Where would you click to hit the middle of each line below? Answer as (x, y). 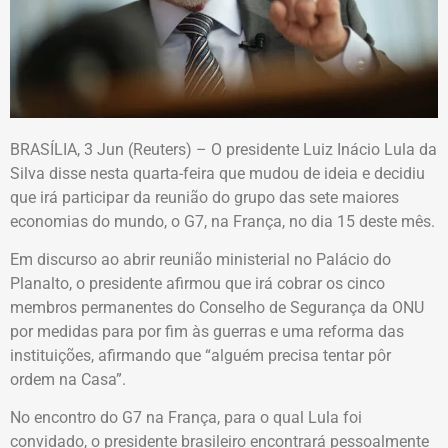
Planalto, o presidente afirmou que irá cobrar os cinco (197, 284)
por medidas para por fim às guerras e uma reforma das (207, 332)
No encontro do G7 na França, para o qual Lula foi (186, 418)
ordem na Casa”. (68, 380)
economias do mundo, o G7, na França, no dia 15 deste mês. (222, 221)
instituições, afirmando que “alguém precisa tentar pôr (200, 356)
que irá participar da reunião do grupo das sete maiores (204, 197)
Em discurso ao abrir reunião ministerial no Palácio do (200, 260)
